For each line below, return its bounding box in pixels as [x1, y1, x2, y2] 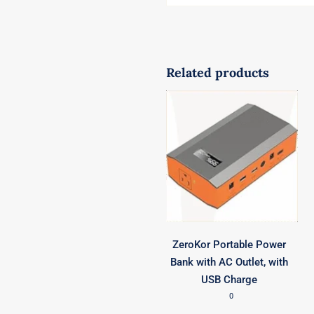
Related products [166, 64, 270, 81]
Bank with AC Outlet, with [170, 255, 289, 268]
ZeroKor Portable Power [172, 238, 287, 251]
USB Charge [201, 273, 258, 286]
